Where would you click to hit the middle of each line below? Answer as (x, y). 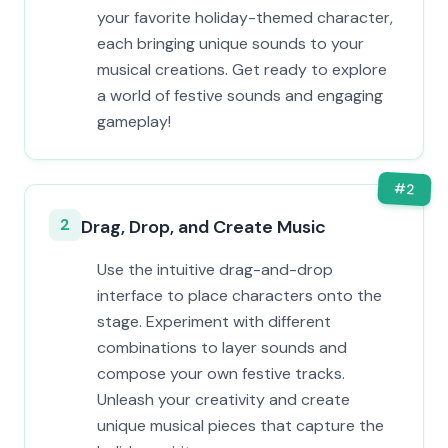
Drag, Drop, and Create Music (203, 227)
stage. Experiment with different (214, 321)
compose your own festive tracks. (221, 373)
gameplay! (134, 121)
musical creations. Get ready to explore (242, 69)
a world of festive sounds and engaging (240, 95)
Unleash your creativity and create (223, 399)
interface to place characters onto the (239, 295)
